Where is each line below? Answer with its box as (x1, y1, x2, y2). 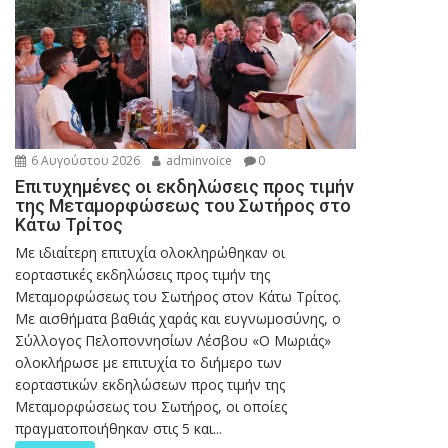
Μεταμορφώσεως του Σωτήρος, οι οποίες (15, 396, 287, 416)
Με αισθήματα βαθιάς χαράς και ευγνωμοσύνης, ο (15, 308, 341, 328)
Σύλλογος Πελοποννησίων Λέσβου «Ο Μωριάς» (15, 330, 331, 350)
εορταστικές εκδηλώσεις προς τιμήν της (15, 264, 270, 284)
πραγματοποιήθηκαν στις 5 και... (15, 418, 222, 438)
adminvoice (163, 151, 232, 169)
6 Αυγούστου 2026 (28, 151, 140, 169)
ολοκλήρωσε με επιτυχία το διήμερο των (15, 352, 282, 372)
